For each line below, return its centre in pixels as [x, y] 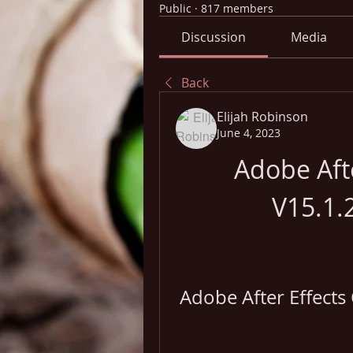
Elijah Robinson [262, 117]
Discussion [214, 37]
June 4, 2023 [249, 133]
